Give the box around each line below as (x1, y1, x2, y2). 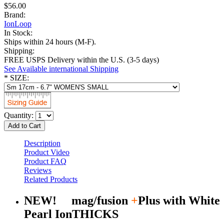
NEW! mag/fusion (24, 193, 131, 207)
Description (24, 138, 60, 147)
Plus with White (138, 193, 220, 207)
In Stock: (4, 28, 32, 37)
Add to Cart (8, 121, 41, 129)
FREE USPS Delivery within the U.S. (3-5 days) (4, 55, 159, 64)
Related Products (24, 174, 77, 183)
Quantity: (4, 111, 33, 120)
